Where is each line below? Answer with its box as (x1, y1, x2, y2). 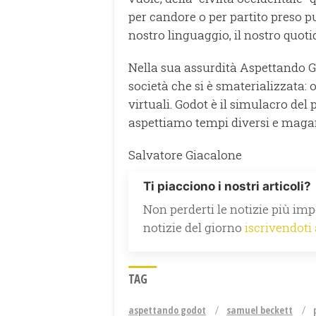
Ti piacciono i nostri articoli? (143, 178, 311, 193)
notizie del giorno (143, 219, 245, 236)
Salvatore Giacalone (128, 146, 242, 163)
